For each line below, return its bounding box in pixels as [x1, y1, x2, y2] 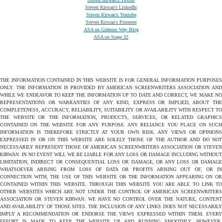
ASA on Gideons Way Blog [83, 26, 139, 32]
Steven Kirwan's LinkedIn [85, 4, 137, 10]
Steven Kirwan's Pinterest [85, 19, 137, 25]
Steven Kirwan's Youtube [86, 11, 136, 17]
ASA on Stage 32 [94, 34, 128, 40]
